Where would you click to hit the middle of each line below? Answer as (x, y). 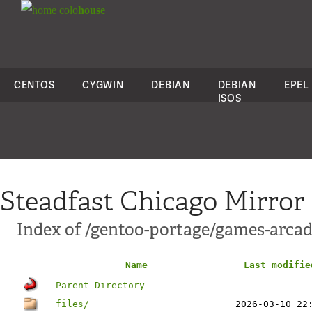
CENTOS (34, 85)
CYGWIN (103, 85)
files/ (72, 304)
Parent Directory (100, 285)
